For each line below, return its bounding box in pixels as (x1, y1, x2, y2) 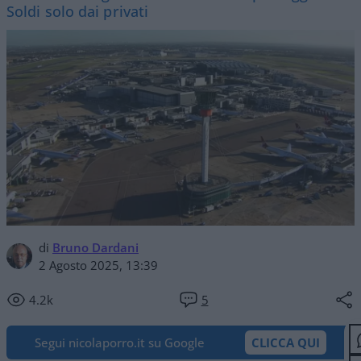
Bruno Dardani (52, 239, 139, 255)
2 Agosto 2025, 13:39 (39, 256, 158, 273)
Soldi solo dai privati (6, 2, 149, 21)
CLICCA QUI (251, 334, 320, 351)
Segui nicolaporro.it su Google (35, 334, 205, 351)
